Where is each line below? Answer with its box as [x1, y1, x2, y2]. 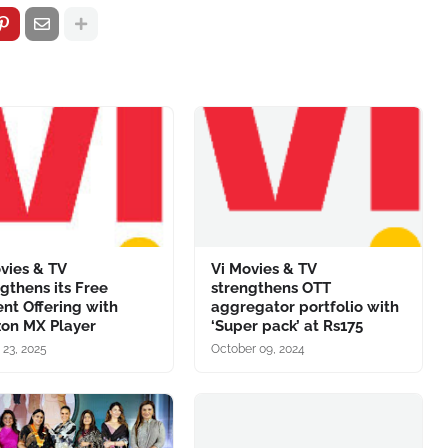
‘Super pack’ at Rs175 [210, 317, 363, 335]
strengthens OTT [210, 279, 331, 297]
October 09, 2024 [210, 342, 305, 356]
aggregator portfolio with [210, 298, 399, 316]
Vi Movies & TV [210, 260, 316, 278]
